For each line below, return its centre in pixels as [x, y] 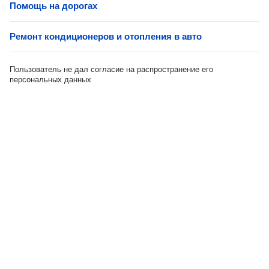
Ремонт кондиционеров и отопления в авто [106, 36]
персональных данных [50, 80]
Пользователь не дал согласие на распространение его [111, 69]
